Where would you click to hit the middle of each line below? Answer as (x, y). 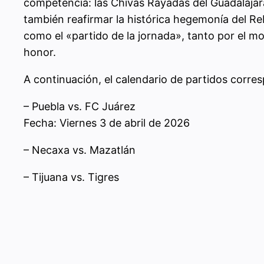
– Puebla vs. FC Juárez (80, 106)
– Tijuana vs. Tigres (71, 177)
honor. (40, 52)
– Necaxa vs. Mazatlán (80, 150)
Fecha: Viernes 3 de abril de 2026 (107, 123)
